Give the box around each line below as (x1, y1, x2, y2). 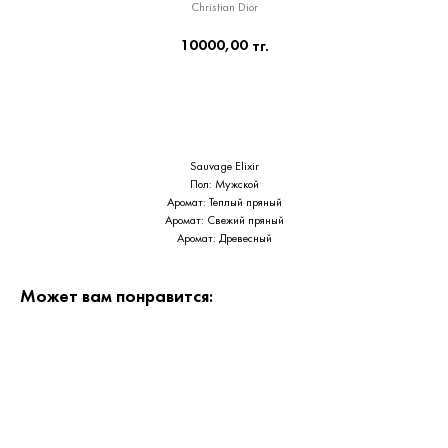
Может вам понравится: (20, 289, 213, 306)
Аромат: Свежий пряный (164, 215, 284, 227)
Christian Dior (190, 2, 258, 14)
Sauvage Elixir (189, 161, 259, 173)
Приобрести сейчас (158, 96, 290, 109)
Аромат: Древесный (176, 233, 272, 245)
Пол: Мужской (189, 179, 259, 191)
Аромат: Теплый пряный (166, 197, 282, 209)
